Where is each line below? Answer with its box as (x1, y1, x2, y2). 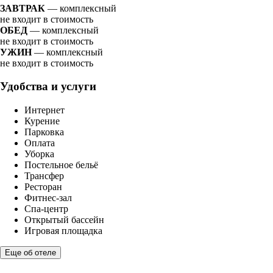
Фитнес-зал (24, 192, 72, 203)
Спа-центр (24, 203, 68, 214)
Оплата (24, 137, 55, 148)
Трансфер (24, 170, 64, 181)
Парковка (24, 126, 64, 137)
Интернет (24, 104, 65, 115)
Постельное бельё (24, 159, 98, 170)
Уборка (24, 148, 54, 159)
